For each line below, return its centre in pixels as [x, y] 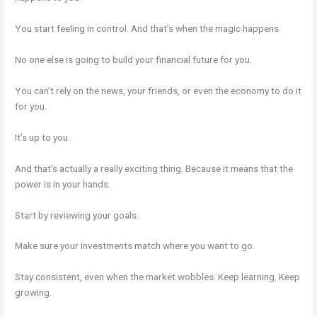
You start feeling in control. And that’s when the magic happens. [148, 29]
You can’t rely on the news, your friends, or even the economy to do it [158, 90]
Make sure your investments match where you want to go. [135, 246]
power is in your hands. [63, 184]
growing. [34, 293]
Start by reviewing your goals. [77, 215]
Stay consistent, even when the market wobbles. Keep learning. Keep [158, 277]
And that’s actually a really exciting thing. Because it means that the [154, 168]
